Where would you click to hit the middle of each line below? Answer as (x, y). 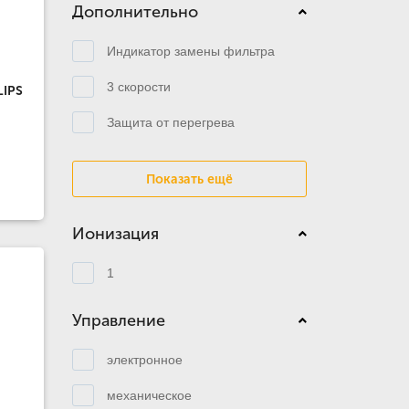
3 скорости (138, 86)
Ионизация (115, 234)
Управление (118, 320)
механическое (149, 395)
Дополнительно (135, 12)
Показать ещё (189, 179)
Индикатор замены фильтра (190, 51)
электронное (144, 359)
